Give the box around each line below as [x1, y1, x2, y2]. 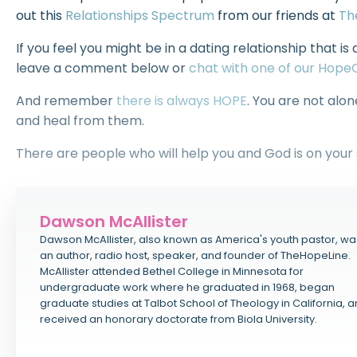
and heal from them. [16, 112, 144, 130]
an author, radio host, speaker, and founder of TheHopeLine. [40, 248, 351, 263]
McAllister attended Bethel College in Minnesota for [40, 264, 304, 279]
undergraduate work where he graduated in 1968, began [40, 280, 335, 295]
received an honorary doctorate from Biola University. [40, 312, 317, 327]
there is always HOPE [116, 92, 247, 110]
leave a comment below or [16, 59, 189, 77]
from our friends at [214, 6, 339, 25]
